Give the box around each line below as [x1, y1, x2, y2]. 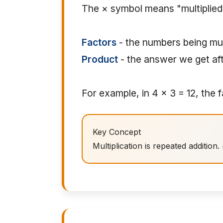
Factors [82, 36, 116, 48]
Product [82, 53, 118, 65]
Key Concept [93, 127, 141, 137]
